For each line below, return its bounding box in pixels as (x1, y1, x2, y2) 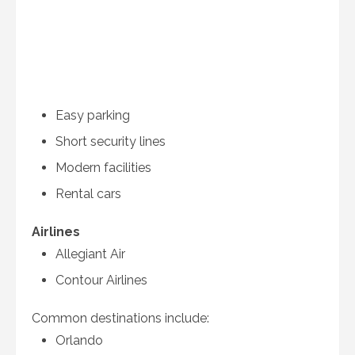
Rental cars (55, 186, 121, 201)
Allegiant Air (55, 246, 125, 261)
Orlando (55, 333, 103, 348)
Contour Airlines (55, 273, 147, 288)
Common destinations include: (32, 311, 209, 326)
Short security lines (55, 134, 166, 149)
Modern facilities (55, 160, 151, 175)
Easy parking (55, 108, 130, 123)
